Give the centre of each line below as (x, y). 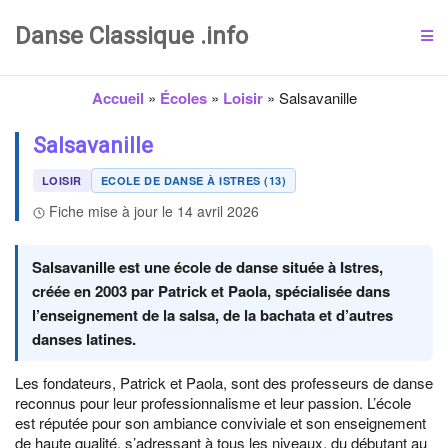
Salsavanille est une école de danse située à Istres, (207, 267)
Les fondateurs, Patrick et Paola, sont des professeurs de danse (224, 382)
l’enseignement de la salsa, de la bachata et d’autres (212, 315)
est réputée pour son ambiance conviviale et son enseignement (220, 422)
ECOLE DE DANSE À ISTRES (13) (193, 180)
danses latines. (84, 339)
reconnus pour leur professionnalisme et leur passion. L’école (213, 402)
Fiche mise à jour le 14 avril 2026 (154, 211)
